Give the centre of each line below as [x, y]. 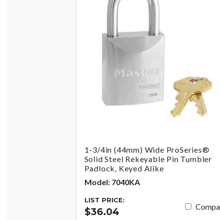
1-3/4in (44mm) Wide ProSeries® [147, 149]
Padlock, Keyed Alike [124, 168]
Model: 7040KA [112, 182]
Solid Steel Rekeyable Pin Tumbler [148, 159]
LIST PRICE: [104, 200]
